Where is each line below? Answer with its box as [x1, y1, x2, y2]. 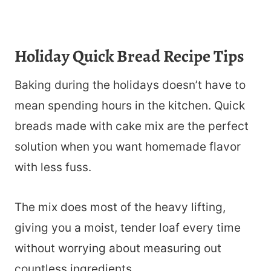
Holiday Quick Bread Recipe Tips [15, 45, 244, 68]
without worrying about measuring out [15, 241, 221, 256]
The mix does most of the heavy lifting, [15, 200, 226, 215]
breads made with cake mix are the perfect [15, 119, 249, 134]
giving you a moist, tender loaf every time [15, 221, 241, 235]
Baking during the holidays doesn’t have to [15, 78, 246, 93]
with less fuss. [15, 160, 91, 175]
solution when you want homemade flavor [15, 140, 241, 154]
